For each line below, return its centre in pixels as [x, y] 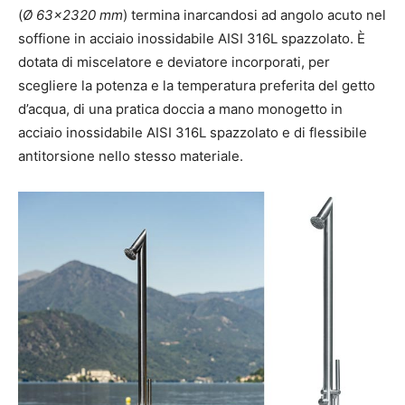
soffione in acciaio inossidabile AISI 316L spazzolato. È [192, 38]
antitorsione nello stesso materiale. [131, 155]
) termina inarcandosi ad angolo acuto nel [254, 14]
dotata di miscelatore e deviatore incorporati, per [174, 61]
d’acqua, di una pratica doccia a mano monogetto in [180, 108]
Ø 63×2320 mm [73, 14]
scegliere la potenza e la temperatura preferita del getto [197, 85]
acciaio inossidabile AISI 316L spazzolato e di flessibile [193, 132]
